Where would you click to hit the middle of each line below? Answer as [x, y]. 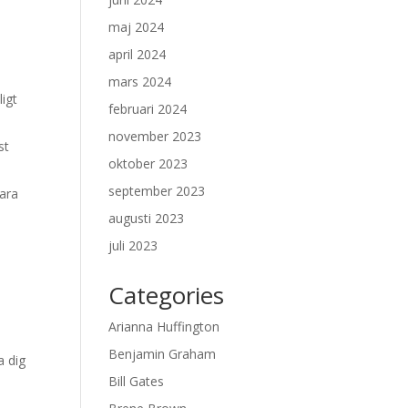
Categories [167, 295]
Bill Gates [137, 381]
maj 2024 [137, 27]
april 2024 [138, 54]
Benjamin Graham [163, 354]
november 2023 [155, 136]
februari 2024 [148, 109]
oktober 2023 [148, 163]
